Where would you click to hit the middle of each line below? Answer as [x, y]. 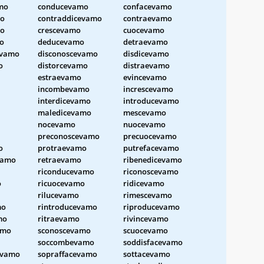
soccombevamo [66, 242]
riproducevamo [151, 207]
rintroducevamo [67, 207]
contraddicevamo [70, 18]
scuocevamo [146, 230]
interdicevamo [64, 100]
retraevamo [60, 159]
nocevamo [57, 124]
